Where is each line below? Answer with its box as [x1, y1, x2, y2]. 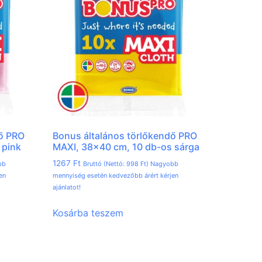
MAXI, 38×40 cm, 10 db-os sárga [53, 141, 200, 153]
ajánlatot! [53, 183, 81, 192]
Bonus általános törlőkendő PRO [53, 130, 198, 142]
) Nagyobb [146, 160, 179, 168]
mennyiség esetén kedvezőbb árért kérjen [53, 171, 179, 180]
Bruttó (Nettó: [83, 160, 127, 168]
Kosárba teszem [53, 207, 124, 219]
